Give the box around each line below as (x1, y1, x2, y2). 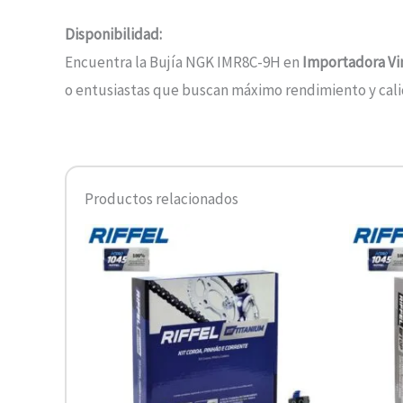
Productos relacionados (85, 189, 238, 210)
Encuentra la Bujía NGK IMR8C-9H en (65, 52, 302, 73)
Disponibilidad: (65, 24, 162, 45)
